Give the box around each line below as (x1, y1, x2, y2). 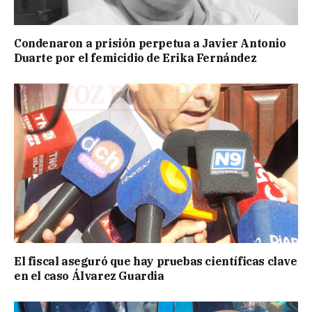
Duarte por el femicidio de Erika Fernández (14, 50, 257, 65)
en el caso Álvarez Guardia (14, 269, 164, 283)
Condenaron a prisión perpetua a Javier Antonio (14, 36, 286, 50)
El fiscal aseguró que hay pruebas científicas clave (14, 254, 297, 269)
